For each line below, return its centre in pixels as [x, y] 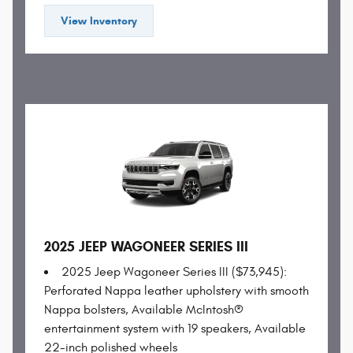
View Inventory [99, 21]
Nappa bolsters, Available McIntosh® [144, 309]
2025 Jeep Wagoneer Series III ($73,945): [174, 271]
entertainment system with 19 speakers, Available [175, 328]
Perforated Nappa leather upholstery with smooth [176, 290]
